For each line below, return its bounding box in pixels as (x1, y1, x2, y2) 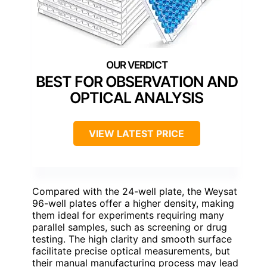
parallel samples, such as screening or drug (32, 221, 227, 233)
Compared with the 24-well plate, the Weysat (32, 185, 237, 197)
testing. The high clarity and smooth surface (32, 232, 232, 245)
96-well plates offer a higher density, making (32, 197, 234, 209)
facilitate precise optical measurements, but (32, 244, 230, 257)
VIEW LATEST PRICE (89, 127, 184, 139)
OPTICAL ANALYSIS (70, 88, 203, 107)
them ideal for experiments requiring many (32, 209, 224, 221)
